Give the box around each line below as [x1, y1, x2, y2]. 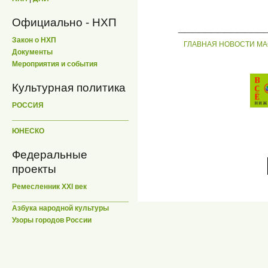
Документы [12, 48, 53, 57]
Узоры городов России [12, 215, 92, 224]
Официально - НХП [12, 16, 117, 29]
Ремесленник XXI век [12, 182, 87, 191]
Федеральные [12, 148, 87, 161]
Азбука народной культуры [12, 203, 109, 212]
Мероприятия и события [12, 60, 98, 69]
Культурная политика [12, 81, 126, 95]
